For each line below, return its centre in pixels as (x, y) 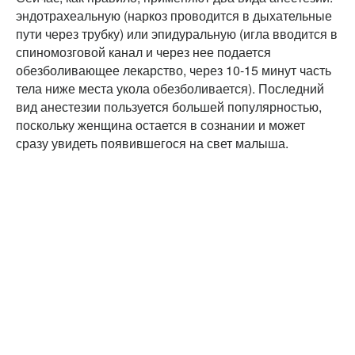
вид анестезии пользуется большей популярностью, (169, 106)
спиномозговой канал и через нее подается (143, 52)
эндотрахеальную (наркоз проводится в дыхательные (174, 15)
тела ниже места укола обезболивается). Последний (170, 88)
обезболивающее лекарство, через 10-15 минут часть (174, 70)
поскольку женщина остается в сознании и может (160, 124)
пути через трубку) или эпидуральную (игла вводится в (177, 33)
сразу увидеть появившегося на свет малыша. (152, 143)
